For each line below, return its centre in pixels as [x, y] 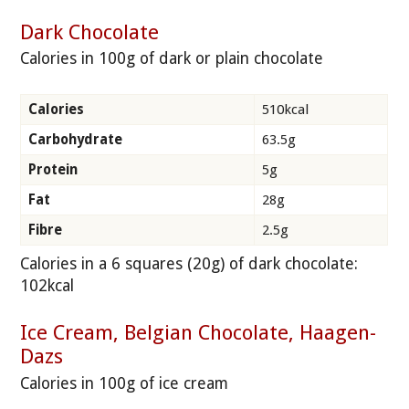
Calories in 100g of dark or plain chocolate [172, 59]
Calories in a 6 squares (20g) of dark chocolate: [189, 263]
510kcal [285, 109]
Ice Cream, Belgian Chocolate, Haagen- [199, 333]
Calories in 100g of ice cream [125, 383]
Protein [53, 169]
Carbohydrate [75, 139]
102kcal [47, 285]
